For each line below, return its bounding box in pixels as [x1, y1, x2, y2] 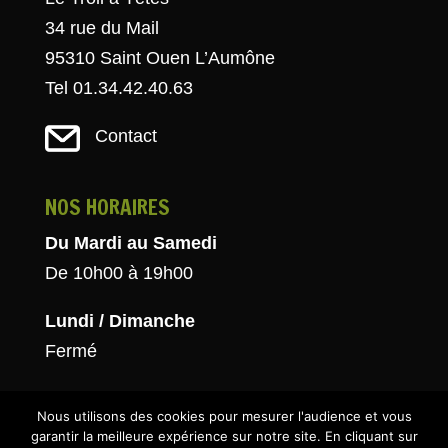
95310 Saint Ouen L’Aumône [44, 47, 275, 68]
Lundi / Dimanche [44, 310, 195, 331]
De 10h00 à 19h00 [44, 262, 193, 283]
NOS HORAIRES [44, 191, 170, 222]
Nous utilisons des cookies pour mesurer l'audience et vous [36, 408, 412, 424]
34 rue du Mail [44, 17, 159, 38]
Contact [94, 125, 157, 146]
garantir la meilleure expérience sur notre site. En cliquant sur [30, 428, 418, 444]
